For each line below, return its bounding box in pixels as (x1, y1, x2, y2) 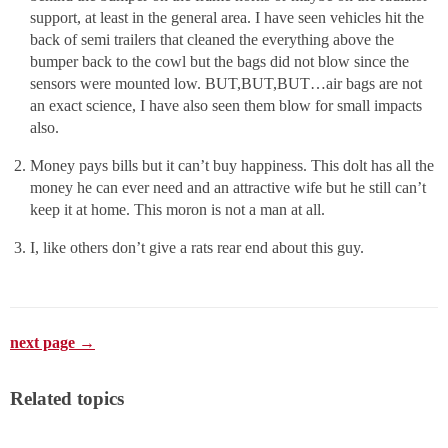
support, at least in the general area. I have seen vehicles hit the (30, 9, 424, 27)
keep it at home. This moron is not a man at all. (30, 201, 325, 219)
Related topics (10, 388, 124, 410)
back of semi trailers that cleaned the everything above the (30, 31, 394, 49)
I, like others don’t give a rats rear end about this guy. (30, 239, 364, 257)
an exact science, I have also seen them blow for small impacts (30, 97, 422, 115)
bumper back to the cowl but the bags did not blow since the (30, 53, 409, 71)
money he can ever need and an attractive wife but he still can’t (30, 179, 426, 197)
